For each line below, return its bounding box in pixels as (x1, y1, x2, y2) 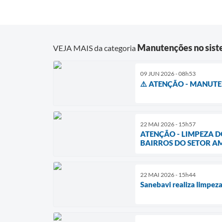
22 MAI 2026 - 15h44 (140, 170, 196, 178)
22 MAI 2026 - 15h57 (140, 120, 196, 128)
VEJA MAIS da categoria (53, 43, 137, 53)
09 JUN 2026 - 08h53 (140, 69, 196, 77)
